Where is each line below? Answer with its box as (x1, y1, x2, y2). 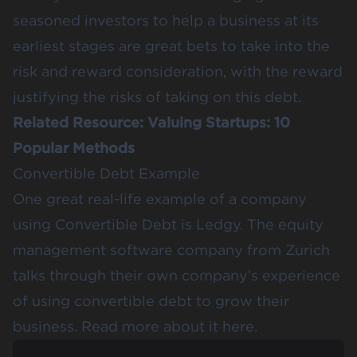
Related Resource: (13, 113, 147, 131)
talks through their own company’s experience (13, 266, 340, 284)
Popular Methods (13, 139, 135, 156)
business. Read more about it (13, 317, 222, 335)
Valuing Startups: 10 (147, 113, 290, 131)
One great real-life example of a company (13, 190, 307, 207)
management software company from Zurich (13, 241, 330, 258)
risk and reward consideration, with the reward (13, 62, 343, 80)
